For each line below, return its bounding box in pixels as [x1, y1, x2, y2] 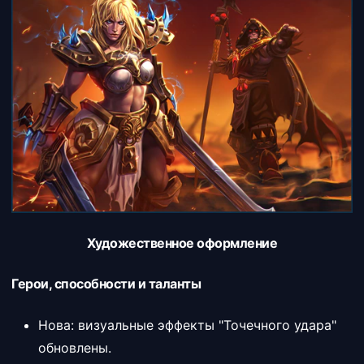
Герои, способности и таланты [11, 275, 201, 292]
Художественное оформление [86, 235, 278, 251]
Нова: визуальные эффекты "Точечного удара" [38, 317, 336, 333]
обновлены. [38, 340, 111, 356]
